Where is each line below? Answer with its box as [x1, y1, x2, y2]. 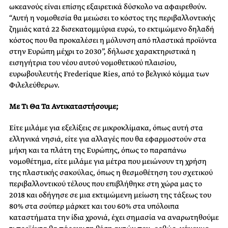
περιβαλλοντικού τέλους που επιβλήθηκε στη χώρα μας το [9, 178, 202, 189]
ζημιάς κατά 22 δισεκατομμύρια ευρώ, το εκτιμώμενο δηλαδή [9, 23, 214, 34]
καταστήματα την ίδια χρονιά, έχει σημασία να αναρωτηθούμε [9, 212, 219, 222]
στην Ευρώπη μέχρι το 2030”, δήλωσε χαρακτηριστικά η [9, 46, 196, 56]
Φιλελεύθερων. [9, 79, 60, 90]
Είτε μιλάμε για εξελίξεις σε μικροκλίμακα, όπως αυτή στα [9, 122, 203, 133]
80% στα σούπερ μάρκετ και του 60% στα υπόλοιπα [9, 201, 179, 211]
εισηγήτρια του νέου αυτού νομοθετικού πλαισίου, [9, 57, 177, 68]
